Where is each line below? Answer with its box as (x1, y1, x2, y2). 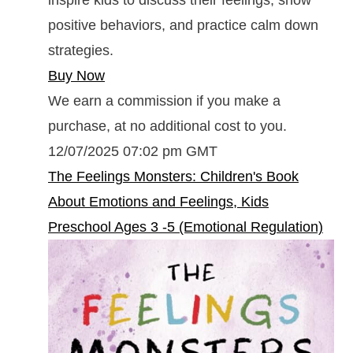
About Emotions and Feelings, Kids (48, 193, 269, 210)
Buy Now (48, 67, 105, 84)
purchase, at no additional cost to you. (48, 117, 287, 134)
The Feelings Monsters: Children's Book (48, 168, 299, 184)
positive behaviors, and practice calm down (48, 17, 318, 33)
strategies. (48, 42, 113, 58)
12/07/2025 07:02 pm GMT (48, 143, 217, 159)
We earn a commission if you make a (48, 92, 281, 109)
